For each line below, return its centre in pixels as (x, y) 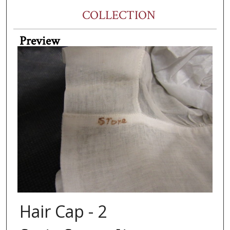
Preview (39, 41)
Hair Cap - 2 (63, 212)
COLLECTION (119, 15)
